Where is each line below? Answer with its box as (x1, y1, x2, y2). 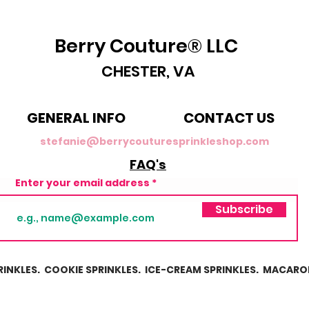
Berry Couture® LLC (54, 33, 242, 59)
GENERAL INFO (26, 108, 126, 128)
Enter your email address (15, 176, 150, 190)
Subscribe (215, 201, 273, 218)
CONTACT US (183, 108, 275, 128)
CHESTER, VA (101, 61, 195, 83)
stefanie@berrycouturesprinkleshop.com (39, 134, 269, 149)
